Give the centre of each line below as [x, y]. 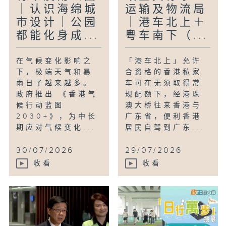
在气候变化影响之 [55, 61]
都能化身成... [58, 36]
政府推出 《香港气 [57, 95]
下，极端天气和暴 [55, 72]
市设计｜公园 [57, 23]
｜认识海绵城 [57, 10]
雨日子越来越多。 [55, 83]
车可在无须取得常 [164, 83]
